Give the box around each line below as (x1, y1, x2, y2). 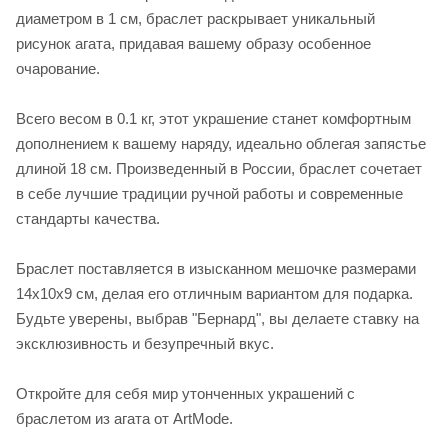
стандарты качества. (16, 209, 160, 227)
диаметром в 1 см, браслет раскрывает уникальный (16, 9, 375, 27)
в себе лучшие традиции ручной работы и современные (16, 184, 403, 202)
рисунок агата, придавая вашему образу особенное (16, 34, 371, 52)
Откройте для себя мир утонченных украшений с (16, 384, 355, 402)
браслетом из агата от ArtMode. (16, 409, 233, 427)
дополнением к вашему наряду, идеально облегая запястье (16, 134, 426, 152)
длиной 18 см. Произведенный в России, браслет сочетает (16, 159, 422, 177)
